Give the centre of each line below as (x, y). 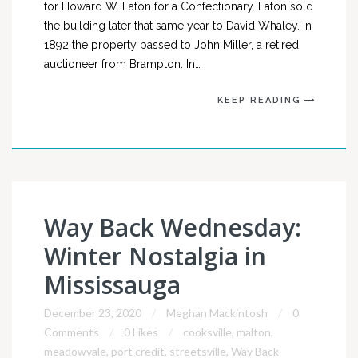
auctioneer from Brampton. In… (122, 64)
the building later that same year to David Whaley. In (178, 26)
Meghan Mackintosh (217, 313)
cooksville (207, 332)
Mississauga (112, 285)
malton (254, 332)
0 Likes (141, 332)
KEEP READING (259, 100)
